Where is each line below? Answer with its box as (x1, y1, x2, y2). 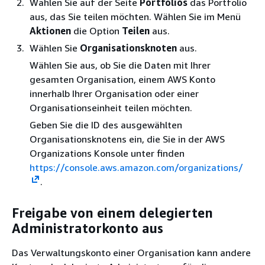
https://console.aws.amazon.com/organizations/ (30, 161, 243, 173)
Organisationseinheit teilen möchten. (30, 102, 192, 114)
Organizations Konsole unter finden (30, 147, 185, 159)
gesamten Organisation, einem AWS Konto (30, 73, 215, 85)
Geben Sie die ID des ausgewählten (30, 119, 182, 131)
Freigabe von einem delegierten (12, 205, 213, 221)
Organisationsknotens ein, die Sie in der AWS (30, 133, 225, 145)
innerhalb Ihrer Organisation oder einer (30, 88, 199, 99)
